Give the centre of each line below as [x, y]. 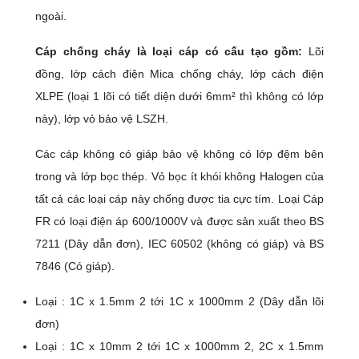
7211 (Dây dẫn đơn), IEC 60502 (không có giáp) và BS [179, 243]
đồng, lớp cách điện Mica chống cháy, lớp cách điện [179, 73]
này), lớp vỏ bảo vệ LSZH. [102, 118]
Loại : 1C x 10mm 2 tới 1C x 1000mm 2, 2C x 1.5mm [179, 346]
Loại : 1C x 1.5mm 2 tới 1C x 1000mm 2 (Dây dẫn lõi [179, 301]
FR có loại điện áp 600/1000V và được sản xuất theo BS [179, 221]
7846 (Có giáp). [75, 266]
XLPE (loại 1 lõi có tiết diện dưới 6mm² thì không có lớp [179, 96]
